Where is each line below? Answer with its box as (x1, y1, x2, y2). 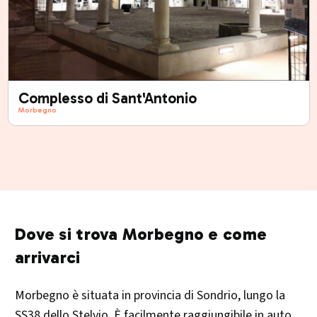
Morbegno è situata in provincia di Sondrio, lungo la (15, 286, 285, 304)
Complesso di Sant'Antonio (18, 89, 197, 108)
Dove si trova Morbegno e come (15, 223, 267, 244)
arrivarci (15, 246, 81, 267)
